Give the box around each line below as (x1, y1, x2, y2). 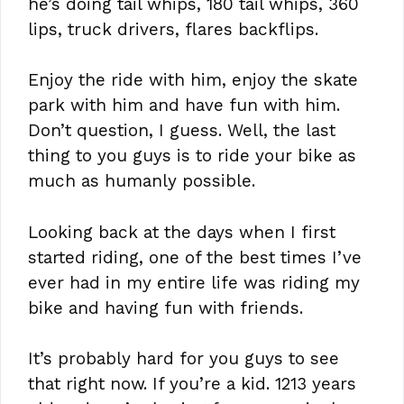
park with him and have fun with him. (28, 95, 340, 116)
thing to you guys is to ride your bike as (28, 145, 356, 167)
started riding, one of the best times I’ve (28, 246, 362, 268)
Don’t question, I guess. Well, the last (28, 120, 335, 142)
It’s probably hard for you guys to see (28, 348, 339, 370)
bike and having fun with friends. (28, 297, 303, 318)
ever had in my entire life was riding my (28, 271, 360, 293)
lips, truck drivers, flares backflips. (28, 18, 318, 40)
